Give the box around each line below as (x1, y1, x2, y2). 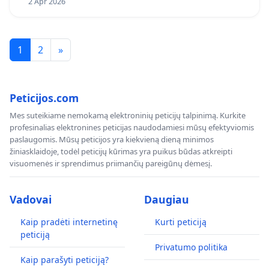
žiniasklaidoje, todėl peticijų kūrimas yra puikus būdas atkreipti (10, 146, 232, 157)
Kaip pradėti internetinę (20, 216, 118, 228)
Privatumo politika (155, 241, 228, 253)
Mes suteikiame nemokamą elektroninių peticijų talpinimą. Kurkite (10, 110, 246, 121)
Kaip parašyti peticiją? (20, 254, 109, 266)
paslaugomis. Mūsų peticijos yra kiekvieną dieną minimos (10, 134, 214, 145)
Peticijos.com (10, 91, 79, 106)
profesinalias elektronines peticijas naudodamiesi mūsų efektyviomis (10, 122, 254, 133)
